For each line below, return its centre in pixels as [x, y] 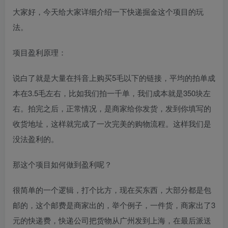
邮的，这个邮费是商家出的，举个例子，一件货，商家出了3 [114, 205]
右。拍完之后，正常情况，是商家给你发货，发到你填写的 [112, 108]
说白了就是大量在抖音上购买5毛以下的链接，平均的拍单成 [114, 77]
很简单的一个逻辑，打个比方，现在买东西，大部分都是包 [112, 189]
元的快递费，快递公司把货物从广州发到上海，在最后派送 [112, 220]
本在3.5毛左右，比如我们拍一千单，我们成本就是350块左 [112, 93]
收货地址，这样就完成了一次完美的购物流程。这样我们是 [112, 123]
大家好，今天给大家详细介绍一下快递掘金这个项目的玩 [108, 11]
